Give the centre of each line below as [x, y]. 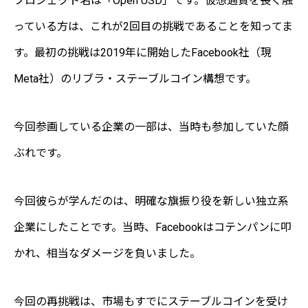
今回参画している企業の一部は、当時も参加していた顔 [151, 126]
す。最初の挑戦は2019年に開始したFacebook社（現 [143, 52]
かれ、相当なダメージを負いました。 [107, 253]
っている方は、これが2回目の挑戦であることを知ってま [153, 26]
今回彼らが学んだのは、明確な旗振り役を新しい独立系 [151, 201]
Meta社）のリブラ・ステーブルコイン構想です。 [135, 78]
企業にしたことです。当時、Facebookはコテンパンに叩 [153, 227]
